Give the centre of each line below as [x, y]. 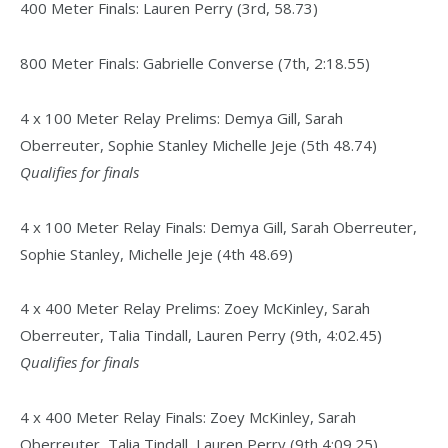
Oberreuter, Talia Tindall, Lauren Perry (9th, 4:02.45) [201, 335]
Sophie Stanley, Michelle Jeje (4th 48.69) [156, 253]
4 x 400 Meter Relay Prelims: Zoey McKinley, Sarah [195, 308]
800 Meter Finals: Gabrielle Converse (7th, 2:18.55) [195, 62]
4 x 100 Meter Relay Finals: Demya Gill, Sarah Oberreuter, [218, 226]
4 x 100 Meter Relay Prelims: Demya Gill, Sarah [181, 117]
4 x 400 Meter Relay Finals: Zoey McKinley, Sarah [188, 417]
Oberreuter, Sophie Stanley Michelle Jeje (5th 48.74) [198, 144]
